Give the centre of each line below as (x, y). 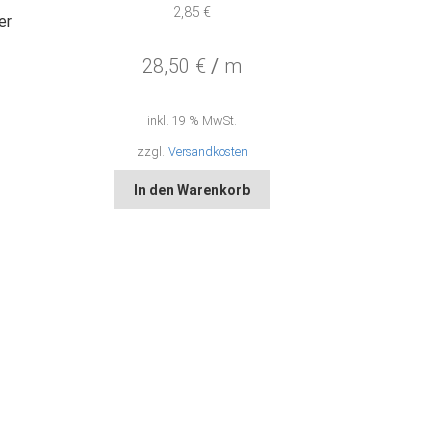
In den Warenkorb (192, 189)
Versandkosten (207, 151)
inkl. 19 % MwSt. (192, 120)
